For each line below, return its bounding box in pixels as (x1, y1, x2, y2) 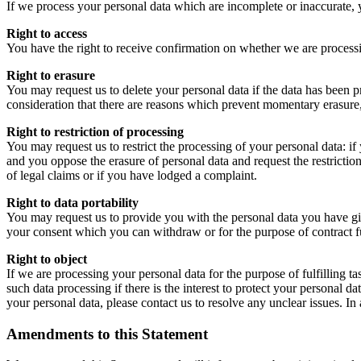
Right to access (6, 27, 87, 41)
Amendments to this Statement (6, 325, 208, 342)
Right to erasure (6, 68, 95, 83)
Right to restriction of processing (6, 125, 184, 139)
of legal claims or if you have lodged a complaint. (6, 168, 257, 183)
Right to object (6, 252, 87, 267)
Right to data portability (6, 196, 139, 210)
